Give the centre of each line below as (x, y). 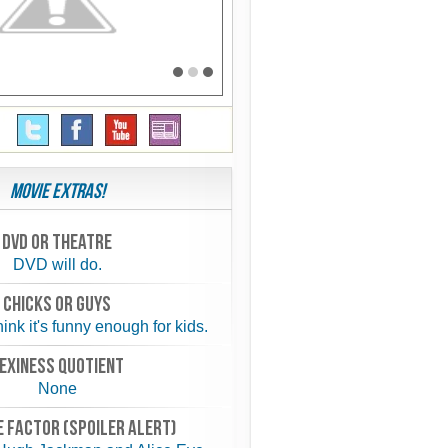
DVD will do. (57, 264)
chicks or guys (57, 304)
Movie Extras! (57, 191)
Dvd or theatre (57, 242)
